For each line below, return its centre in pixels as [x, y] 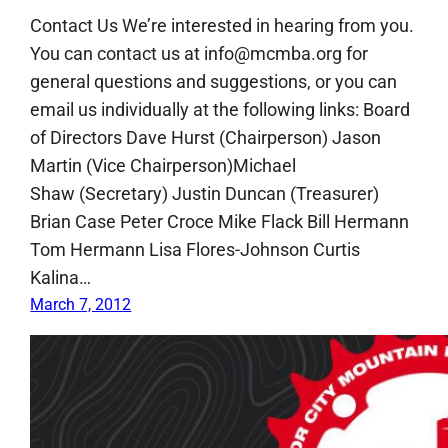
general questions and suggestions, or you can [214, 81]
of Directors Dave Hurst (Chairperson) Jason [206, 137]
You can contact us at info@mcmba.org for [199, 53]
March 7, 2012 [81, 304]
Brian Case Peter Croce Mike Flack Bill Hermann [220, 221]
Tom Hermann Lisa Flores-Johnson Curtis [195, 249]
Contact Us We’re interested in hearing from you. [222, 25]
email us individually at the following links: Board [220, 109]
